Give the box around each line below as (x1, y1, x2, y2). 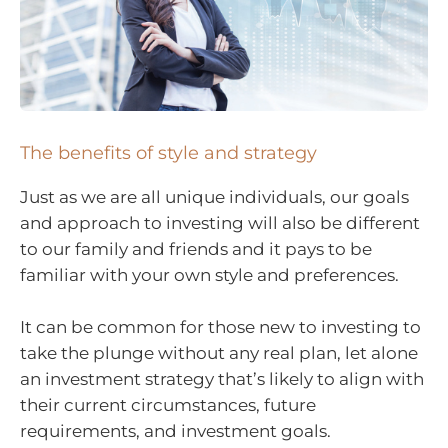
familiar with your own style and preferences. (20, 265, 399, 286)
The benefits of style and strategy (20, 142, 317, 165)
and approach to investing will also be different (20, 213, 420, 234)
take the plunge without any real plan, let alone (20, 342, 418, 363)
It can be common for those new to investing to (20, 316, 421, 337)
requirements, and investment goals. (20, 420, 331, 441)
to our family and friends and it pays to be (20, 239, 372, 260)
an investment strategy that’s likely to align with (20, 368, 424, 389)
